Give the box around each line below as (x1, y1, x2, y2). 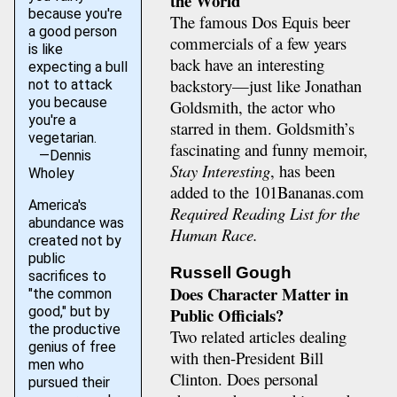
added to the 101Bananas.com (169, 180, 364, 203)
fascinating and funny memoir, (169, 137, 368, 160)
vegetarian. (27, 129, 97, 146)
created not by (27, 232, 121, 249)
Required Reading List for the (169, 201, 360, 224)
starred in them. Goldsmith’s (169, 116, 354, 139)
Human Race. (169, 222, 258, 245)
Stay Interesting (169, 159, 270, 182)
